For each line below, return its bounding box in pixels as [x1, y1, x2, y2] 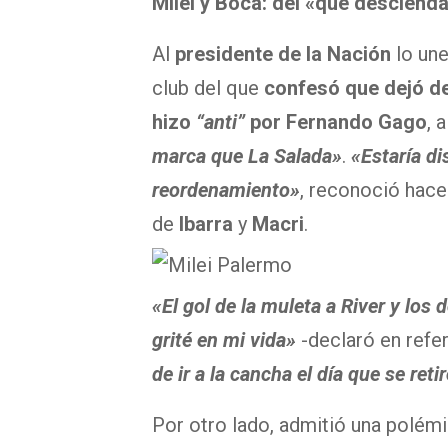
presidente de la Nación [175, 42, 396, 67]
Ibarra [179, 212, 238, 237]
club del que [152, 76, 264, 101]
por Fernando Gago [250, 110, 427, 135]
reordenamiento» [152, 178, 300, 203]
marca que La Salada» [152, 144, 342, 169]
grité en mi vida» [152, 328, 296, 353]
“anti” [196, 110, 250, 135]
